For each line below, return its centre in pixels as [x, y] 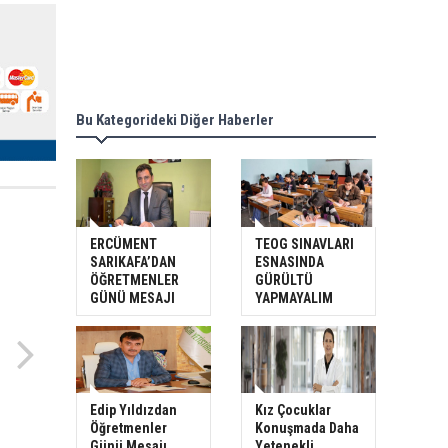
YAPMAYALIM [294, 297]
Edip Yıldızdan [133, 410]
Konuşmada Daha [307, 428]
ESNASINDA [289, 261]
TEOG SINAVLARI [304, 243]
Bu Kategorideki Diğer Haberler [175, 120]
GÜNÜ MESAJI [132, 297]
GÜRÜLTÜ [284, 279]
